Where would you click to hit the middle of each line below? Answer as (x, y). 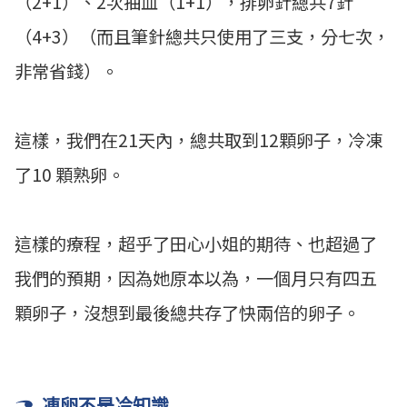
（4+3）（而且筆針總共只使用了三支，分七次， (202, 37)
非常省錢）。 (66, 71)
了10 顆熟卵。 (69, 175)
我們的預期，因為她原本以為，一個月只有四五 (196, 278)
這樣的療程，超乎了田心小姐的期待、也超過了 (196, 244)
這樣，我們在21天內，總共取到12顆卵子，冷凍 (199, 140)
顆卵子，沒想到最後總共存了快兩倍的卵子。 (187, 313)
